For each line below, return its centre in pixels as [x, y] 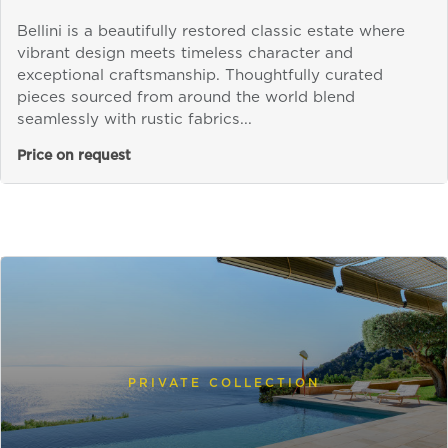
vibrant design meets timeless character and [185, 54]
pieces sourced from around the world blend [186, 98]
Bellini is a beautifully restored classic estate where [211, 32]
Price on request [74, 156]
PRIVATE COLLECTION [224, 382]
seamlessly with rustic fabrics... [134, 120]
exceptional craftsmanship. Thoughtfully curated [200, 76]
